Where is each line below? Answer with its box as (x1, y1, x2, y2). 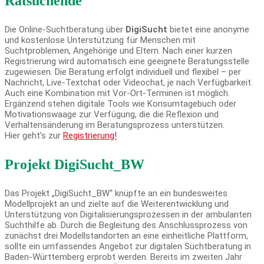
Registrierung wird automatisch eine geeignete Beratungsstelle (5, 56, 249, 67)
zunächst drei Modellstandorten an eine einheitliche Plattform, (5, 230, 248, 242)
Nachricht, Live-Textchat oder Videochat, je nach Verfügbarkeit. (5, 77, 253, 88)
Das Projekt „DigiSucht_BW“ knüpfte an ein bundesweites (5, 188, 227, 199)
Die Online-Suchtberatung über (5, 24, 126, 35)
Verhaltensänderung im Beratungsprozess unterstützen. (5, 120, 225, 131)
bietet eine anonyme (167, 24, 249, 35)
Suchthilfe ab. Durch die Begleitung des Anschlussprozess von (5, 220, 247, 231)
